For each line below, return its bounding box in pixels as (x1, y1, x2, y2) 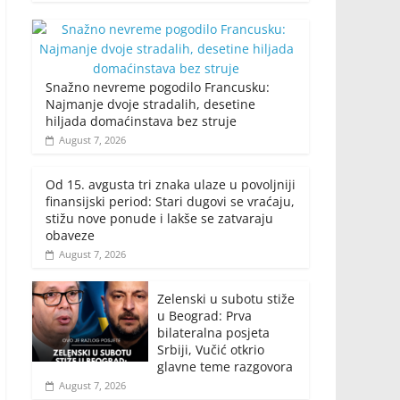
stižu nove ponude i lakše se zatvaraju (46, 210, 273, 228)
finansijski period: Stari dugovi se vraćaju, (46, 193, 295, 211)
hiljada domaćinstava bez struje (46, 112, 237, 130)
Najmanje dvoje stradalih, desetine (46, 96, 255, 113)
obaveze (46, 227, 95, 245)
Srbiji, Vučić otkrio (157, 341, 264, 359)
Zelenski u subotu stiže (157, 290, 295, 308)
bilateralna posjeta (157, 324, 270, 342)
